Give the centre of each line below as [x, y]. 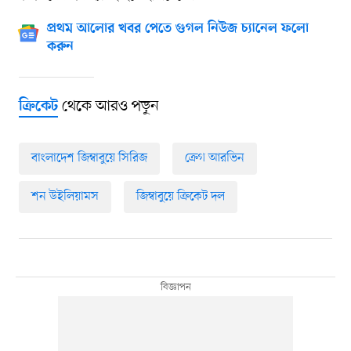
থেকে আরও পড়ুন [108, 107]
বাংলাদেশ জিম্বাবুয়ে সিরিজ [89, 159]
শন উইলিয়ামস [65, 197]
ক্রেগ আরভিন [214, 159]
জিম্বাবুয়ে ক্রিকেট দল [180, 197]
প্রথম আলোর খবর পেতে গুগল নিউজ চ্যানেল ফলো [177, 29]
